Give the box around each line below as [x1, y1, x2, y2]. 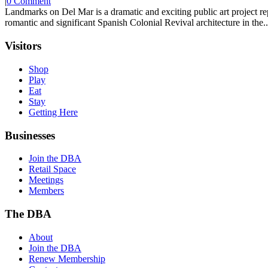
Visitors [5, 39, 41, 53]
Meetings [29, 175, 63, 185]
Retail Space [29, 164, 76, 175]
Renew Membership [29, 253, 105, 264]
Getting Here [29, 106, 78, 117]
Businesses [5, 129, 55, 142]
